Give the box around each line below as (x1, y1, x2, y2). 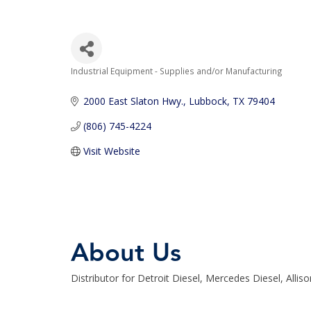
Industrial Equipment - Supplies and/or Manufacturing (71, 65, 283, 76)
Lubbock (188, 94, 227, 108)
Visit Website (83, 144, 140, 158)
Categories (70, 71, 143, 94)
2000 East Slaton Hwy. (83, 94, 183, 108)
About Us (71, 233, 181, 273)
